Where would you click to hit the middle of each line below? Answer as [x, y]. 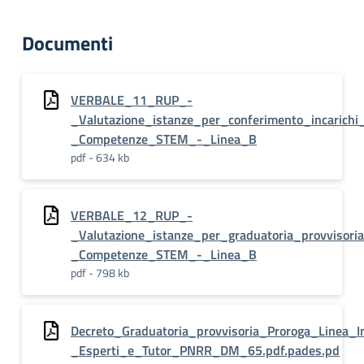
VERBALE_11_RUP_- [132, 100]
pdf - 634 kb [100, 157]
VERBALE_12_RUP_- [132, 215]
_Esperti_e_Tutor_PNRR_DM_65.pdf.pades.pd [205, 350]
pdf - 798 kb [100, 273]
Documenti [67, 43]
